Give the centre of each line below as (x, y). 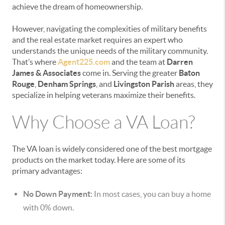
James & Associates (46, 73)
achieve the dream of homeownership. (77, 7)
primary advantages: (47, 171)
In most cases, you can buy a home (152, 194)
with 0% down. (48, 207)
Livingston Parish (144, 84)
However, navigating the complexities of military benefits (109, 29)
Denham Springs (67, 84)
